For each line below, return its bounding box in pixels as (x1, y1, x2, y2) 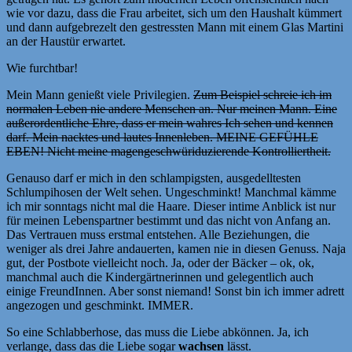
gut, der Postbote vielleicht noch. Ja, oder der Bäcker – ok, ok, (6, 255, 314, 269)
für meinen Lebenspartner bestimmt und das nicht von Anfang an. (6, 213, 331, 227)
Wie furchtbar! (6, 60, 78, 75)
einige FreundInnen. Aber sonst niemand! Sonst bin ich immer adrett (6, 284, 344, 298)
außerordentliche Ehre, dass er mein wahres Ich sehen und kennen (6, 115, 333, 130)
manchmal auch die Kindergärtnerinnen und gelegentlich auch (6, 269, 313, 284)
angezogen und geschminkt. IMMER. (6, 298, 193, 312)
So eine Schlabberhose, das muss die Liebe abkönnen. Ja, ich (6, 324, 309, 339)
